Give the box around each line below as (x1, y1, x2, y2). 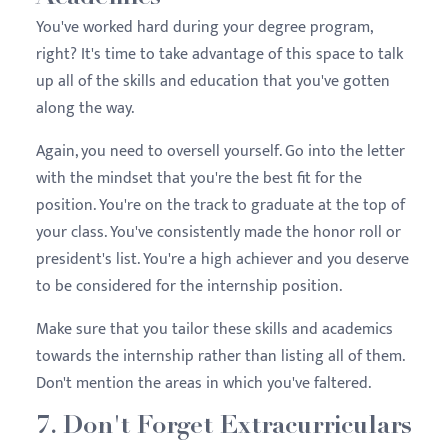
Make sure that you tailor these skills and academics (36, 315, 393, 343)
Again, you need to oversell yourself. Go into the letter (36, 137, 405, 165)
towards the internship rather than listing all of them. (36, 342, 404, 370)
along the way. (36, 94, 138, 122)
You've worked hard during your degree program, (36, 13, 372, 41)
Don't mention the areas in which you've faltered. (36, 369, 375, 397)
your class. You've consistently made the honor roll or (36, 218, 401, 246)
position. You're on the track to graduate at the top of (36, 191, 405, 219)
